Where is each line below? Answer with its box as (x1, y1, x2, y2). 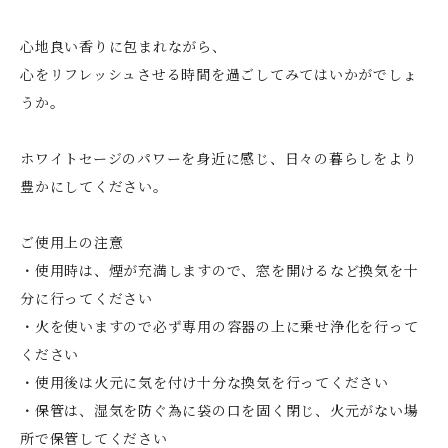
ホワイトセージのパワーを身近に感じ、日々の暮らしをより (20, 147, 418, 168)
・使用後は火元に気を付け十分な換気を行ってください (20, 371, 389, 392)
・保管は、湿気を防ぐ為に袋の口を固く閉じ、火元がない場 (20, 399, 419, 420)
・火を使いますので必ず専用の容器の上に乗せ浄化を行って (20, 315, 419, 336)
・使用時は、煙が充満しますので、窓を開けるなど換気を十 (20, 259, 419, 280)
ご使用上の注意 (20, 231, 124, 252)
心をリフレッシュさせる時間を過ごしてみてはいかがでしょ (20, 63, 418, 84)
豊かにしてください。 (20, 175, 168, 196)
